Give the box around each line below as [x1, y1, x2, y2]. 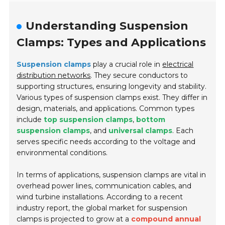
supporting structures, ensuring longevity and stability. [17, 82, 207, 91]
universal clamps [108, 126, 173, 136]
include [17, 115, 44, 125]
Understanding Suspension [26, 19, 189, 33]
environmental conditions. [17, 148, 108, 158]
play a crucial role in [91, 60, 163, 69]
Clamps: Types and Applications [17, 36, 206, 50]
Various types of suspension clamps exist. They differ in [17, 93, 208, 102]
